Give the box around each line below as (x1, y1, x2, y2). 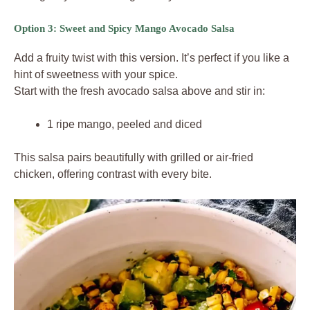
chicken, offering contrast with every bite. (14, 168, 212, 181)
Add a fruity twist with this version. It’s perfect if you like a (14, 52, 289, 64)
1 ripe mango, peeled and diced (47, 118, 202, 131)
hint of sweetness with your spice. (14, 69, 178, 81)
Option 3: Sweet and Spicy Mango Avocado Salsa (14, 23, 235, 35)
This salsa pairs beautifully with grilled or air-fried (14, 152, 253, 164)
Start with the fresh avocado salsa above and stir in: (14, 85, 265, 98)
